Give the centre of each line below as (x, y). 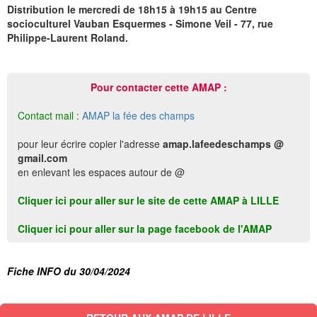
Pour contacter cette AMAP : (158, 87)
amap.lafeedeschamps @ (223, 144)
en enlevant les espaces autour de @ (101, 172)
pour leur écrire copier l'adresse (90, 144)
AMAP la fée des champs (138, 115)
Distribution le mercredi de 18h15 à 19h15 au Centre (132, 9)
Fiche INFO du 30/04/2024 (69, 271)
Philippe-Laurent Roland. (68, 38)
